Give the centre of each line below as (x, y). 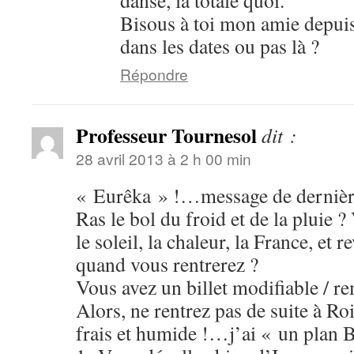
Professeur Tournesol (166, 135)
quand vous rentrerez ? (167, 264)
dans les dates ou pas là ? (220, 46)
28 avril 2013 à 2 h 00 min (164, 158)
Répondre (154, 74)
